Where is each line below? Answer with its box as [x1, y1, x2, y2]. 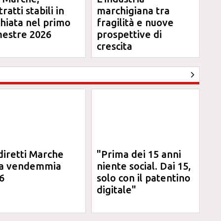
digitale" [97, 184, 137, 195]
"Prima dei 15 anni [97, 148, 182, 160]
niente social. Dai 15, [97, 160, 191, 172]
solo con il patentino [97, 172, 191, 184]
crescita [97, 40, 133, 52]
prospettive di [97, 29, 162, 40]
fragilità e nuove [97, 17, 174, 28]
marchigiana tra [97, 5, 170, 16]
